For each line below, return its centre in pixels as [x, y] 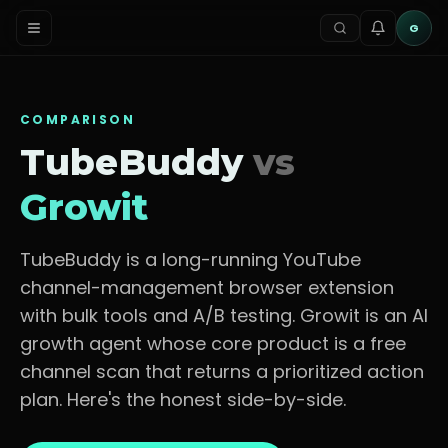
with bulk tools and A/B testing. [157, 315]
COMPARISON [77, 119]
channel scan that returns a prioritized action [222, 371]
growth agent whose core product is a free [213, 343]
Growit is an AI [361, 315]
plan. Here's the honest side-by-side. [183, 399]
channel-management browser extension [207, 287]
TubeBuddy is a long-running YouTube [190, 259]
